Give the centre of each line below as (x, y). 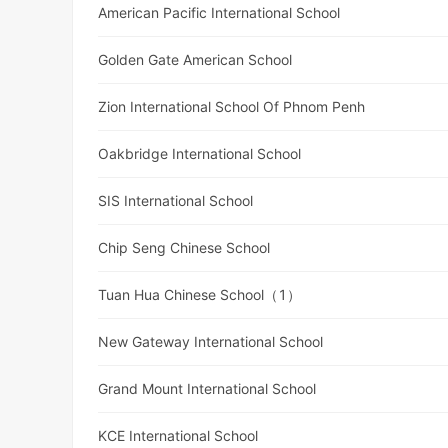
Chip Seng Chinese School (184, 248)
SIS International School (176, 201)
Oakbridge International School (200, 154)
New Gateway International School (211, 342)
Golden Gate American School (195, 60)
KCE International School (178, 436)
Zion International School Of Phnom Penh (232, 107)
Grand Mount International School (207, 389)
